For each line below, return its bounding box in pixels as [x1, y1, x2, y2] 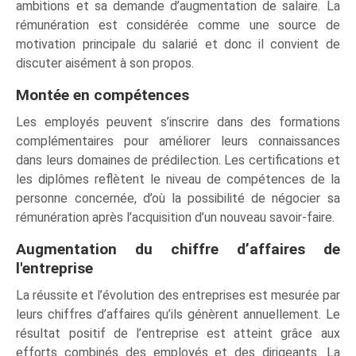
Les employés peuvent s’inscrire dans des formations [16, 114, 340, 130]
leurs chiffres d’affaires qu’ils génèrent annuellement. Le [16, 306, 340, 322]
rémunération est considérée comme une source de [16, 17, 340, 33]
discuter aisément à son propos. [16, 55, 195, 71]
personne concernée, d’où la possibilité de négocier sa [16, 190, 340, 206]
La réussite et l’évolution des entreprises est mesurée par [16, 287, 340, 303]
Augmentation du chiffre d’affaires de [16, 239, 340, 258]
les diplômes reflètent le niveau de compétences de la [16, 171, 340, 187]
